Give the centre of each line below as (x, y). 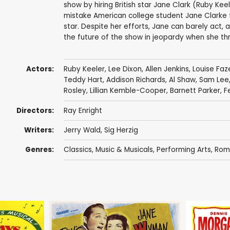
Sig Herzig (121, 130)
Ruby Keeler (84, 69)
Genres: (39, 150)
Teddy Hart (83, 80)
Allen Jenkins (167, 69)
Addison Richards (136, 80)
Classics (78, 150)
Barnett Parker (195, 91)
